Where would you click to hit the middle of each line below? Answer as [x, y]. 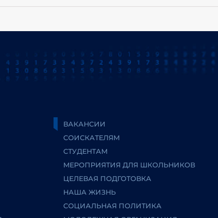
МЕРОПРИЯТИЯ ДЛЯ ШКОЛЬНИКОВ [129, 165]
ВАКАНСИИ [85, 124]
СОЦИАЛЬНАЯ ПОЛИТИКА [113, 206]
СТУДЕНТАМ [86, 151]
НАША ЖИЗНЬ [90, 192]
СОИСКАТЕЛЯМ [92, 138]
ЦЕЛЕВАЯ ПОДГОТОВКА [108, 179]
